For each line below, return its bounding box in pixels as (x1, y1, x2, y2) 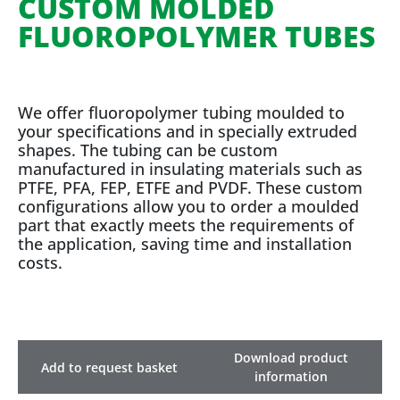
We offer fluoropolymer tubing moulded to (18, 102, 345, 123)
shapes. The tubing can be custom (18, 139, 278, 161)
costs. (18, 252, 62, 273)
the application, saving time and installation (18, 233, 352, 254)
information (254, 368, 328, 385)
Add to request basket (40, 358, 178, 376)
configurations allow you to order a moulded (18, 196, 359, 217)
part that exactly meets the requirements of (18, 214, 354, 236)
